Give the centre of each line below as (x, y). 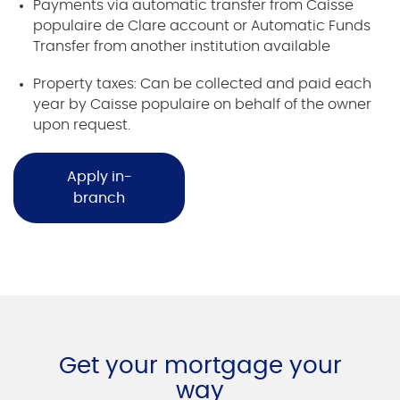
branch (99, 199)
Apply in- (99, 177)
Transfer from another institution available (182, 47)
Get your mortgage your (200, 366)
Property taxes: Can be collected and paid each (203, 84)
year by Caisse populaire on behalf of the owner (203, 105)
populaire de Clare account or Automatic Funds (202, 26)
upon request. (82, 125)
